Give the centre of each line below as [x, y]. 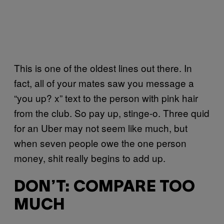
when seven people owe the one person [100, 142]
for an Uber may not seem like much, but [101, 127]
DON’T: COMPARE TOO [104, 187]
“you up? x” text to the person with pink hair [106, 97]
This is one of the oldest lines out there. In [103, 67]
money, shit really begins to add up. [91, 157]
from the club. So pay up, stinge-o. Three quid [112, 112]
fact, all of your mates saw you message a [104, 82]
